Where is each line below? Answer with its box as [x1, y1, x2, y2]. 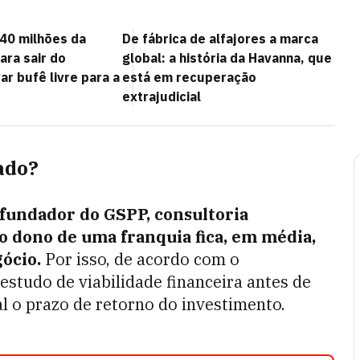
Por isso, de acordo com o [41, 248, 239, 270]
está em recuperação [122, 69, 256, 85]
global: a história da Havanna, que [122, 50, 332, 66]
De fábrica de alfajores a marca [122, 31, 318, 47]
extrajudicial [122, 88, 201, 104]
